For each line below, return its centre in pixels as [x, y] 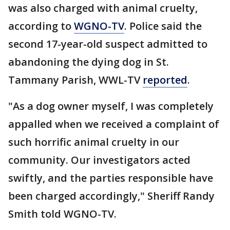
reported [165, 80]
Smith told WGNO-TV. [64, 214]
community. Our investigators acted [99, 160]
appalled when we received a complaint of [114, 124]
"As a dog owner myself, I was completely [111, 106]
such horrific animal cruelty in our [94, 142]
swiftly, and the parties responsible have [111, 178]
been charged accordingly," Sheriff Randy [111, 196]
